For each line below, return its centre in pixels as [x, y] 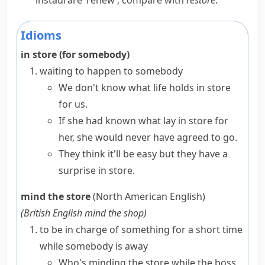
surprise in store [96, 170]
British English [53, 213]
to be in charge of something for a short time [141, 230]
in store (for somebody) [75, 54]
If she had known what [111, 121]
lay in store [188, 121]
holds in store [200, 88]
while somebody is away [94, 246]
